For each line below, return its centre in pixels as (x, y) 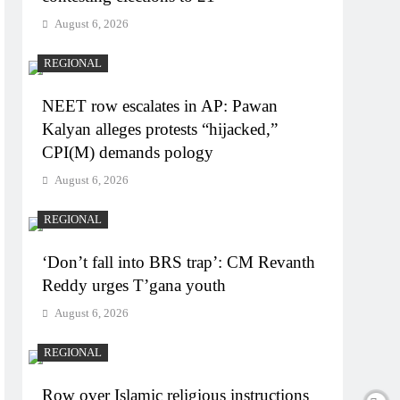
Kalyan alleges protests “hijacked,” (160, 129)
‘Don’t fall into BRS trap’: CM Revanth (179, 262)
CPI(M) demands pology (128, 152)
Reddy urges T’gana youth (134, 285)
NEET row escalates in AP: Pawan (160, 106)
